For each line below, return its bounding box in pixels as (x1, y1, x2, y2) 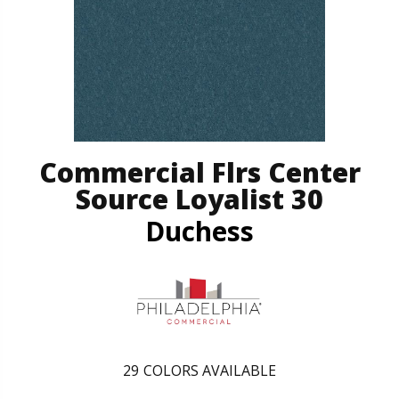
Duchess (145, 213, 254, 250)
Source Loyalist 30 (76, 181, 323, 218)
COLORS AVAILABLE (143, 360, 276, 380)
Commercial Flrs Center (38, 154, 361, 191)
